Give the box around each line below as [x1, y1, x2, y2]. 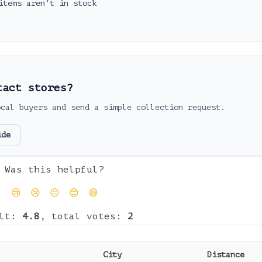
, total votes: [40, 211, 127, 222]
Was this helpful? [5, 164, 104, 175]
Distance [207, 250, 244, 259]
